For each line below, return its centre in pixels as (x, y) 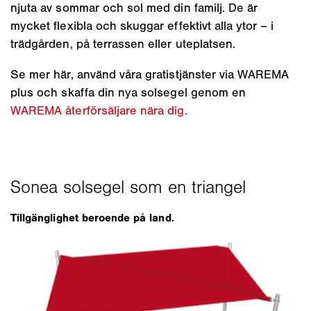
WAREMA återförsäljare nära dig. (99, 111)
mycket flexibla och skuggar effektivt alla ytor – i (142, 26)
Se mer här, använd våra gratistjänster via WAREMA (150, 75)
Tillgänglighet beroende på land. (92, 218)
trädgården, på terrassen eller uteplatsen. (123, 44)
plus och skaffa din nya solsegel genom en (128, 93)
